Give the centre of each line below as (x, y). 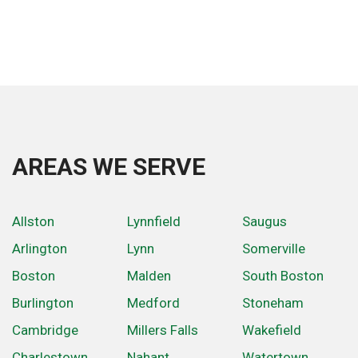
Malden (149, 276)
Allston (33, 222)
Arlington (40, 249)
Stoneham (273, 303)
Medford (153, 303)
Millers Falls (163, 330)
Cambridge (45, 330)
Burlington (43, 303)
